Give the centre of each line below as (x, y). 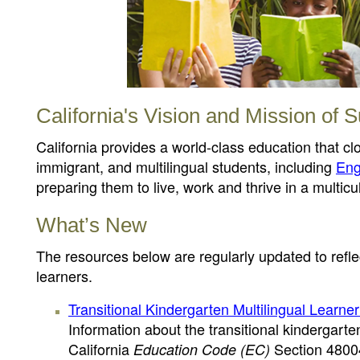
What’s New (92, 225)
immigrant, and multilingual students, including (186, 166)
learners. (64, 276)
